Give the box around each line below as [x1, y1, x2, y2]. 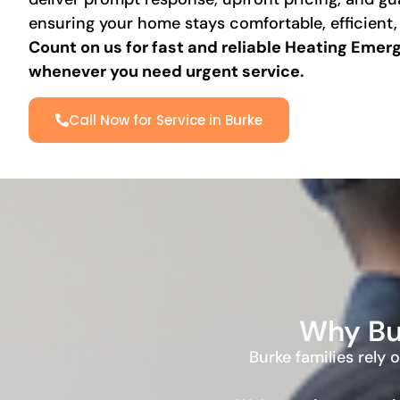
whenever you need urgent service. [29, 61, 304, 83]
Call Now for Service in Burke [69, 110, 262, 129]
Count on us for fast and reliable [29, 37, 285, 59]
